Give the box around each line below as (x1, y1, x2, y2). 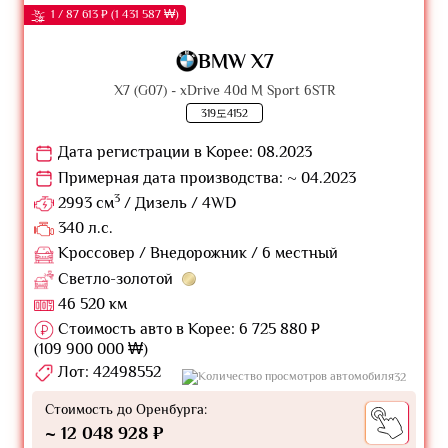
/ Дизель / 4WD (120, 193, 236, 212)
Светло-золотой (54, 269, 177, 288)
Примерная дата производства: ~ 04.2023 (54, 168, 356, 187)
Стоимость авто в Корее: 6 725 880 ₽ (54, 320, 320, 339)
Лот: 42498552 (54, 363, 161, 382)
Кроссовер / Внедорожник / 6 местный (54, 244, 338, 263)
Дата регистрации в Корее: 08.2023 (54, 143, 312, 162)
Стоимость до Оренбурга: (45, 401, 207, 418)
